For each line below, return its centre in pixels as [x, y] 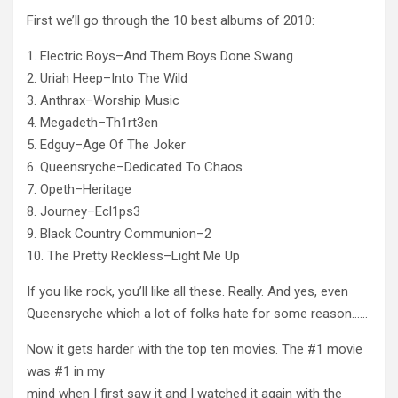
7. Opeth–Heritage [79, 189]
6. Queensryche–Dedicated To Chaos [135, 167]
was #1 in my [66, 371]
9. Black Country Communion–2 [119, 233]
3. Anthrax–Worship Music [103, 100]
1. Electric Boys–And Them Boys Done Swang [160, 56]
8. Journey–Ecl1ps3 [84, 211]
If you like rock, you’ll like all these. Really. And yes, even [187, 291]
